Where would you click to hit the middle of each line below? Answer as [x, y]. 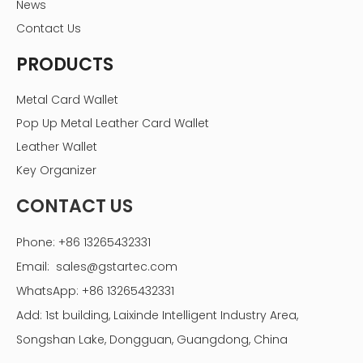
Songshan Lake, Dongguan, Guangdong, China [152, 340]
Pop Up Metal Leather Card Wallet [113, 124]
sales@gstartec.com [117, 267]
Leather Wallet [57, 147]
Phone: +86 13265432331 [83, 243]
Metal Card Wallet [67, 100]
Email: [36, 267]
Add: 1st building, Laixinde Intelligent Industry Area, [157, 316]
